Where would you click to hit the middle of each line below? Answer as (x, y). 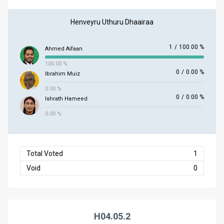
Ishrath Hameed (66, 99)
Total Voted (45, 153)
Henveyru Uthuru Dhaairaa (112, 22)
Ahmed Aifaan (64, 49)
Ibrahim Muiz (62, 74)
